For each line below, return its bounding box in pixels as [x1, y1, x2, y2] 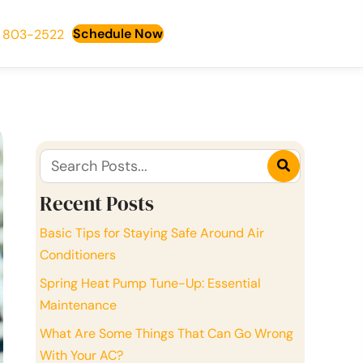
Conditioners [40, 246, 116, 263]
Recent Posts [40, 189, 154, 217]
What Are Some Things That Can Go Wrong [40, 324, 293, 342]
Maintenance [40, 296, 117, 314]
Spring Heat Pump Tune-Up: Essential [40, 274, 261, 292]
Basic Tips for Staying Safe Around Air [40, 224, 264, 241]
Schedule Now [73, 24, 163, 42]
